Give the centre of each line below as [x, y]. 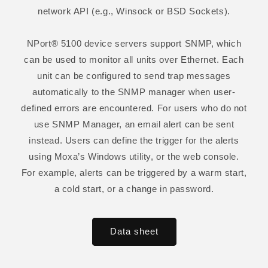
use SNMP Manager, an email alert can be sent [134, 124]
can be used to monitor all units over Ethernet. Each [134, 59]
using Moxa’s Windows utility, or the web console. [134, 156]
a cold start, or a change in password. [134, 188]
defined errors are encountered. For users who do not [134, 108]
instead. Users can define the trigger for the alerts [134, 140]
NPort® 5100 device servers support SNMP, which [134, 43]
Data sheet [134, 231]
